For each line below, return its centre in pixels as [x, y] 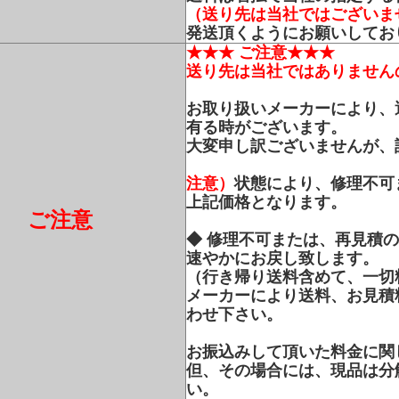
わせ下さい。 [234, 314]
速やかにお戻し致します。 [282, 258]
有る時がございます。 [266, 127]
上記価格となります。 [266, 202]
